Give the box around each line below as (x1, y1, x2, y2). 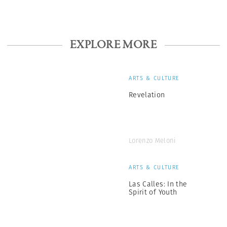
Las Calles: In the (129, 178, 187, 189)
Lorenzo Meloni (129, 135, 176, 145)
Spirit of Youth (129, 186, 177, 197)
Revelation (129, 89, 165, 100)
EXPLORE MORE (70, 37, 157, 53)
